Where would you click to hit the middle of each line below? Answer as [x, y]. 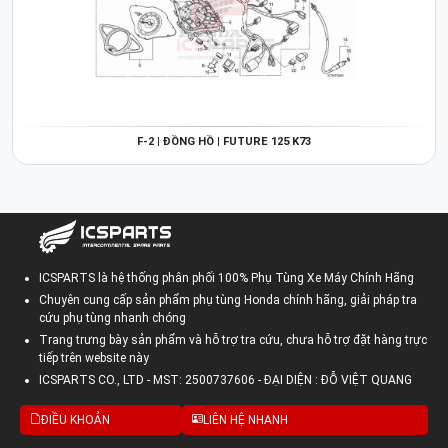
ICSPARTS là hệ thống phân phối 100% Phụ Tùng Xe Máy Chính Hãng [226, 278]
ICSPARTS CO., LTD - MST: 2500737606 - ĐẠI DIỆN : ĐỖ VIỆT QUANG [225, 380]
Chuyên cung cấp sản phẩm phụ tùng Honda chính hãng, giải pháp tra [228, 300]
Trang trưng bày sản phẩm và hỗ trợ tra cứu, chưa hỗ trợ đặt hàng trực [233, 340]
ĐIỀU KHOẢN [75, 420]
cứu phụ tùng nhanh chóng [112, 318]
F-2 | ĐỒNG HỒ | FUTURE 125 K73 [224, 141]
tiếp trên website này [94, 358]
